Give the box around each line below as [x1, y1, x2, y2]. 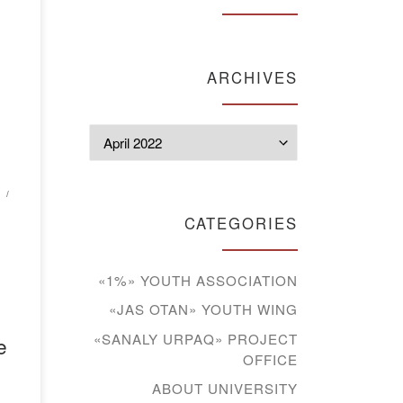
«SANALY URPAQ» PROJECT [94, 328, 298, 348]
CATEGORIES [184, 212, 298, 235]
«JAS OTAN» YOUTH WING [109, 300, 298, 319]
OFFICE [243, 349, 298, 369]
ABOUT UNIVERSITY [152, 379, 298, 399]
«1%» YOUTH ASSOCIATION [98, 270, 298, 290]
